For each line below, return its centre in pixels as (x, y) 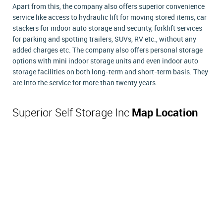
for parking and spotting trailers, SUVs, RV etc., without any (104, 40)
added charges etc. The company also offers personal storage (108, 51)
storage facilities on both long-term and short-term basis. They (110, 72)
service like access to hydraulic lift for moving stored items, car (110, 18)
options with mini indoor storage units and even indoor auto (105, 61)
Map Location (165, 113)
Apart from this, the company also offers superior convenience (109, 7)
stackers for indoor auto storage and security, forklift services (107, 29)
